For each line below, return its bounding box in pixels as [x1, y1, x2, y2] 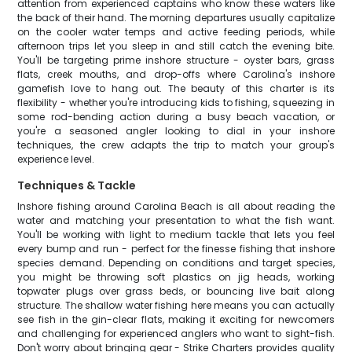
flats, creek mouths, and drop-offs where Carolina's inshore [17, 68, 335, 81]
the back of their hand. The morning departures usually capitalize [17, 11, 335, 24]
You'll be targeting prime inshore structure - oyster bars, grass [17, 53, 335, 67]
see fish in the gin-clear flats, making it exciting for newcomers [17, 313, 335, 326]
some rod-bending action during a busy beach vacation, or [17, 110, 335, 123]
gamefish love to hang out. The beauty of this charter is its [17, 82, 335, 95]
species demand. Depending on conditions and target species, [17, 256, 335, 269]
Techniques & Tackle [17, 178, 137, 193]
